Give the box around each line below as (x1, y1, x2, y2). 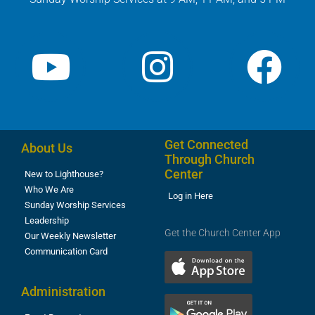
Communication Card (25, 246, 108, 257)
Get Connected (165, 137, 248, 153)
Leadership (25, 215, 69, 226)
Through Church (165, 152, 255, 167)
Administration (21, 284, 105, 300)
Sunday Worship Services (25, 200, 126, 211)
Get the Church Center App (165, 227, 281, 239)
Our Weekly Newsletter (25, 231, 116, 242)
